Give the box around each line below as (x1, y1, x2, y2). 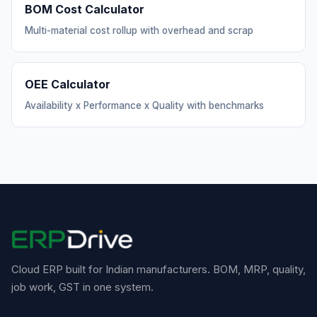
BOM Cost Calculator (25, 2, 144, 16)
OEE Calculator (25, 77, 110, 91)
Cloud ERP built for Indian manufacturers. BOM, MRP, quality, (11, 263, 306, 276)
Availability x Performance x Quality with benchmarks (25, 100, 264, 111)
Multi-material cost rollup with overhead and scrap (25, 25, 253, 36)
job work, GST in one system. (11, 280, 154, 294)
